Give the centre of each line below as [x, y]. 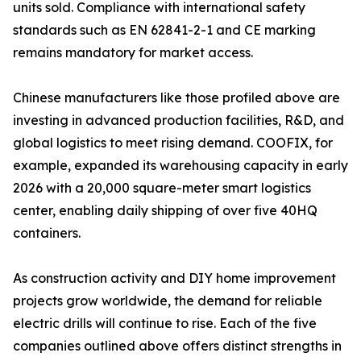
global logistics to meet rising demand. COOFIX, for [173, 143]
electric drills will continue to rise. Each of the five [165, 324]
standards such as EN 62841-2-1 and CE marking [164, 30]
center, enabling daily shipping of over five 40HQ [165, 211]
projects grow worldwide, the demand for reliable [168, 301]
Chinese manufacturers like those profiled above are [176, 98]
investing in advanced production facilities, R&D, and [178, 120]
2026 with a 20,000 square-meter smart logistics [162, 188]
